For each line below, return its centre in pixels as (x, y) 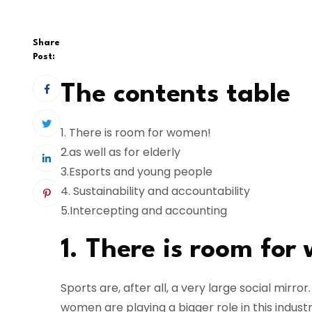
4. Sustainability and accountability (155, 192)
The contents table (175, 95)
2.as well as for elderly (120, 153)
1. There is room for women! (136, 133)
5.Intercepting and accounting (144, 211)
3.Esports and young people (136, 172)
